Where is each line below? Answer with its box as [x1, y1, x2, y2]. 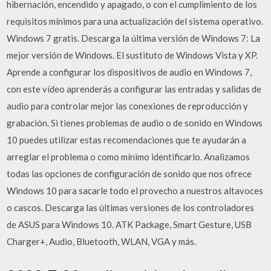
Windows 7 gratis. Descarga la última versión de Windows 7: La [7, 33, 261, 44]
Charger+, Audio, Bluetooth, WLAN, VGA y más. [7, 236, 197, 247]
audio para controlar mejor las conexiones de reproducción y [7, 100, 249, 111]
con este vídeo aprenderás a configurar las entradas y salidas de [7, 83, 262, 94]
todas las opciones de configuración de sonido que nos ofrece [7, 168, 252, 179]
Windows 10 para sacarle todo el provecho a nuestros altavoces [7, 185, 264, 196]
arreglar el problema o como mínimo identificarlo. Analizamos [7, 151, 250, 162]
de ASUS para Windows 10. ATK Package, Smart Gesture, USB [7, 219, 252, 230]
